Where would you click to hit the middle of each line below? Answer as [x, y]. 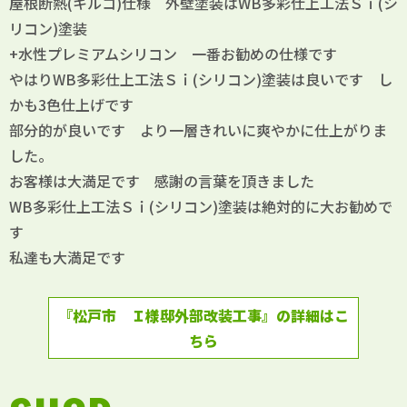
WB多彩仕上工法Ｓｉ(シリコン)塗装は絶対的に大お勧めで [201, 207]
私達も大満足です [74, 258]
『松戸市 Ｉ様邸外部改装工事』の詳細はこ [203, 316]
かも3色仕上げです [71, 105]
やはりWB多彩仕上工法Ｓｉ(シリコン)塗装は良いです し [201, 79]
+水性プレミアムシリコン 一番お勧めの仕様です [180, 54]
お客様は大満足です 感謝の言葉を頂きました [162, 181]
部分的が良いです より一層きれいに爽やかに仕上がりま [198, 130]
